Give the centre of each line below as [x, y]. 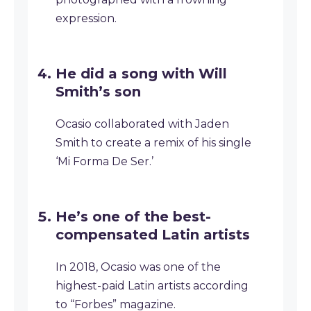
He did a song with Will [141, 74]
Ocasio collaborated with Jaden [142, 124]
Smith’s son [98, 92]
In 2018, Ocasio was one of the [138, 267]
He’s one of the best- [133, 217]
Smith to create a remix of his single [153, 143]
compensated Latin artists [153, 235]
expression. [86, 18]
